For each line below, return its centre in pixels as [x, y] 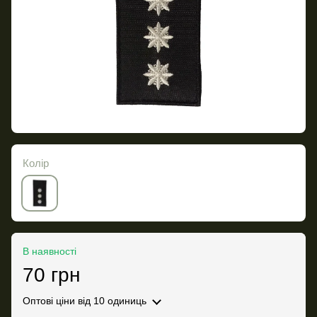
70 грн [51, 275]
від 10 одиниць [111, 301]
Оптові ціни [49, 301]
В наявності [50, 252]
